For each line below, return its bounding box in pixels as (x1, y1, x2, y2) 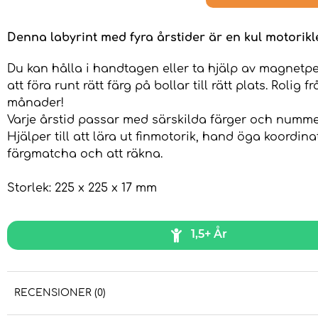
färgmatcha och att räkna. (7, 148, 163, 161)
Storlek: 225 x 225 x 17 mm (7, 182, 157, 195)
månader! (7, 97, 64, 110)
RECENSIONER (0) (14, 287, 106, 299)
